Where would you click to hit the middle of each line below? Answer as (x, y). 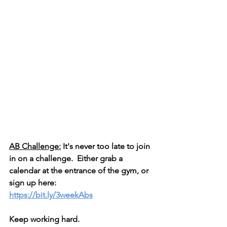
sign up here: (34, 183)
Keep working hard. (44, 219)
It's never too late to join (106, 146)
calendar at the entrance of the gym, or (80, 171)
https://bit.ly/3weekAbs (51, 195)
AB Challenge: (35, 146)
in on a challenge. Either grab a (67, 159)
